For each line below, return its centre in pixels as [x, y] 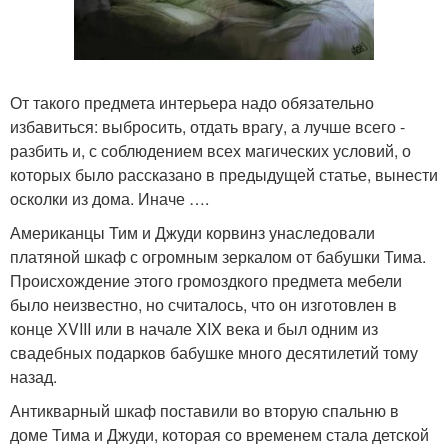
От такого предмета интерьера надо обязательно [192, 102]
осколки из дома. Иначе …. [109, 198]
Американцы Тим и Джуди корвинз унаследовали [192, 232]
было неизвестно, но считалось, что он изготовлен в [203, 304]
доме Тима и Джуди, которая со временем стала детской [219, 434]
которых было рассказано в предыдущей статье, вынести [224, 174]
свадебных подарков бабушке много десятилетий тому [214, 352]
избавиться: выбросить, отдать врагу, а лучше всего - [207, 126]
